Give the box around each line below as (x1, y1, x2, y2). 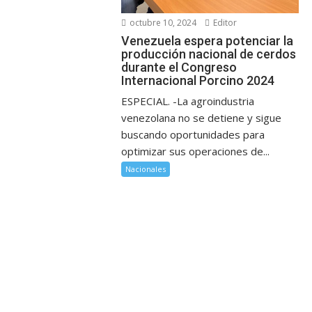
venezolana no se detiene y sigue (121, 111, 282, 125)
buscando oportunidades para (121, 127, 265, 142)
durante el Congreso (121, 60, 237, 75)
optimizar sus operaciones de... (121, 144, 270, 159)
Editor (211, 17, 237, 29)
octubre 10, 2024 (127, 17, 197, 29)
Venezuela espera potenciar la (121, 33, 294, 49)
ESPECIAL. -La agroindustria (121, 94, 255, 109)
